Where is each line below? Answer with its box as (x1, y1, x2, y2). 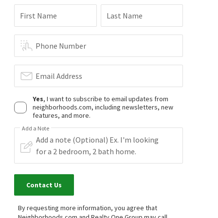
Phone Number (36, 41, 87, 51)
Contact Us (26, 181, 62, 189)
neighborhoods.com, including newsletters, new (33, 103, 174, 111)
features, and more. (33, 111, 91, 120)
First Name (20, 11, 57, 20)
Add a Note (22, 125, 50, 132)
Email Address (36, 71, 83, 81)
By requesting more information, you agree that (18, 203, 158, 212)
